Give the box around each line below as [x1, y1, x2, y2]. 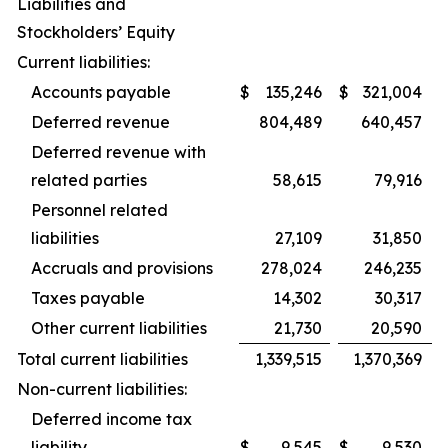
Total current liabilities [17, 349, 188, 370]
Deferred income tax [31, 409, 192, 430]
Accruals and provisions [31, 258, 213, 279]
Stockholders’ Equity [17, 22, 175, 43]
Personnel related [31, 200, 168, 221]
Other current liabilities [31, 318, 207, 339]
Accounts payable [31, 82, 171, 103]
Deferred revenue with [31, 142, 206, 163]
